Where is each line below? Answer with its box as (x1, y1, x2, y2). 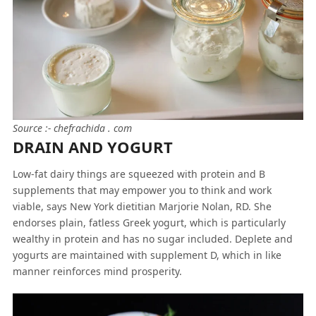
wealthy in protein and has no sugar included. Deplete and (12, 232, 293, 245)
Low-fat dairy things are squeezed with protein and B (12, 167, 265, 181)
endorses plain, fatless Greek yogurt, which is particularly (12, 216, 286, 229)
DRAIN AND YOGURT (12, 136, 173, 157)
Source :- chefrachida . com (12, 121, 132, 135)
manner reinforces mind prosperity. (12, 265, 182, 278)
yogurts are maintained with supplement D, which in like (12, 248, 281, 262)
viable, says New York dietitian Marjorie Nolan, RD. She (12, 200, 272, 213)
